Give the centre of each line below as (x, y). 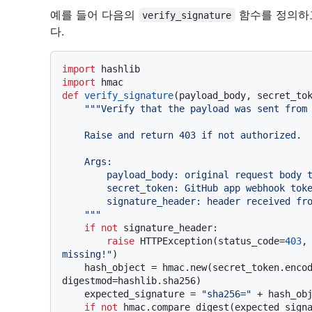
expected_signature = (143, 294)
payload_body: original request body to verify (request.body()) (84, 174)
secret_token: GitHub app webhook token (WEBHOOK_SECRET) (84, 188)
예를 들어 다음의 (94, 14)
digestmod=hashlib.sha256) (132, 280)
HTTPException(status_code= (210, 241)
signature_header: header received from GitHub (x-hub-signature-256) (84, 201)
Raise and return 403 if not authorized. (73, 135)
